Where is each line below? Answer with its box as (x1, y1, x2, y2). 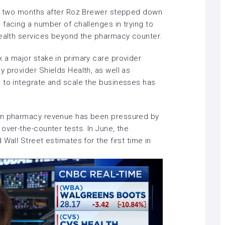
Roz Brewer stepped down (66, 8, 163, 17)
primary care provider (63, 54, 142, 63)
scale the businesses (63, 78, 141, 87)
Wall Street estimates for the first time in (2, 136, 151, 145)
